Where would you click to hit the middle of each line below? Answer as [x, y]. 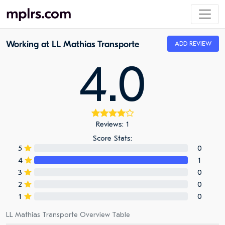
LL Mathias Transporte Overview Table [68, 215]
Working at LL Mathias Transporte [73, 44]
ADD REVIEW [193, 43]
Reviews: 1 [113, 124]
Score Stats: [113, 138]
